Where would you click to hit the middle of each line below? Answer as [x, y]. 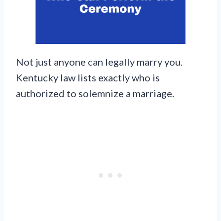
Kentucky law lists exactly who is [88, 78]
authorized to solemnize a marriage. [95, 93]
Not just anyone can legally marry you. [99, 62]
